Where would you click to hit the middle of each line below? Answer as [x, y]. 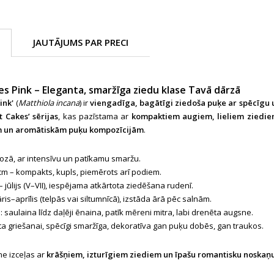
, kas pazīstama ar [95, 116]
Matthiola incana [49, 103]
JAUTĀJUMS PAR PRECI [81, 42]
